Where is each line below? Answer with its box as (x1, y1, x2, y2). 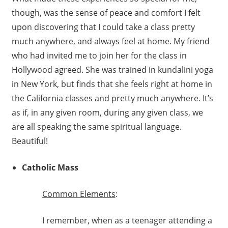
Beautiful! (11, 135, 48, 147)
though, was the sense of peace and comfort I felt (11, 7, 201, 19)
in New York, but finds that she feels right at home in (11, 78, 212, 90)
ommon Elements (47, 188, 116, 200)
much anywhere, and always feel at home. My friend (11, 36, 210, 47)
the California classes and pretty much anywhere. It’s (11, 93, 213, 104)
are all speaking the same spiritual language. (11, 121, 182, 133)
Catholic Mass (21, 162, 78, 174)
